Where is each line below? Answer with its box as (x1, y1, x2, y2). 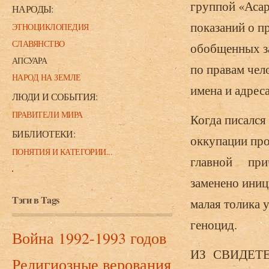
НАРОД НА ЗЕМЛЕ (12, 71, 81, 83)
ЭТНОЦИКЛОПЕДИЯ (12, 21, 89, 32)
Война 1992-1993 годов (12, 228, 166, 248)
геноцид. (190, 216, 237, 233)
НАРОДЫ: (12, 2, 53, 15)
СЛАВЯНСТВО (12, 38, 65, 49)
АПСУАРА (12, 55, 47, 66)
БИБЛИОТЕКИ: (12, 127, 76, 140)
